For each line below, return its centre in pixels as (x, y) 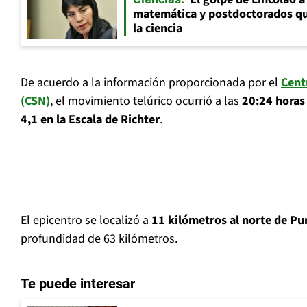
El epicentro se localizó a (86, 221)
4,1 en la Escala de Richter (90, 120)
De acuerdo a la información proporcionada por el (151, 83)
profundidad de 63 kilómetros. (99, 239)
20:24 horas (273, 101)
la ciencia (158, 29)
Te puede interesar (78, 284)
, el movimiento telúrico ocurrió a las (146, 101)
